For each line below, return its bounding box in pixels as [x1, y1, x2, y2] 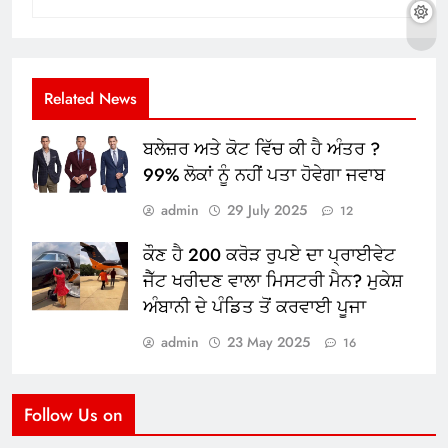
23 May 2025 [227, 332, 310, 353]
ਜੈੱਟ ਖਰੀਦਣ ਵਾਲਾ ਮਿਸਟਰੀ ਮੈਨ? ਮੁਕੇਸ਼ [143, 268, 403, 295]
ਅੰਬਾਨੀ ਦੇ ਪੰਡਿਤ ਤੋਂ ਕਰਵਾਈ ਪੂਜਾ [143, 294, 366, 321]
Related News [44, 87, 137, 111]
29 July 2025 [227, 200, 307, 221]
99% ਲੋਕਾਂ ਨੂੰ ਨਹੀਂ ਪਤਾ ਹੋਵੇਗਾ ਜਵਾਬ [143, 162, 385, 189]
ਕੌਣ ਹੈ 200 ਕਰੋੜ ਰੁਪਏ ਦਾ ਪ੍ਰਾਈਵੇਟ [143, 242, 396, 269]
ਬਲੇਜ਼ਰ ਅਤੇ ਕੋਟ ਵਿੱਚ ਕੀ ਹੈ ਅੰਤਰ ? [143, 136, 380, 163]
